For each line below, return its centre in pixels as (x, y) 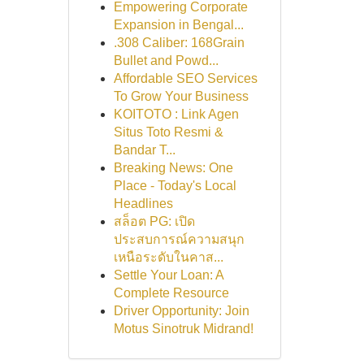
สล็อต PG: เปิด (154, 221)
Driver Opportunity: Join (181, 311)
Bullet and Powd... (166, 61)
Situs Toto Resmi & (168, 132)
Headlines (143, 204)
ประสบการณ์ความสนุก (179, 239)
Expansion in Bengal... (178, 25)
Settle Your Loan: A (168, 275)
